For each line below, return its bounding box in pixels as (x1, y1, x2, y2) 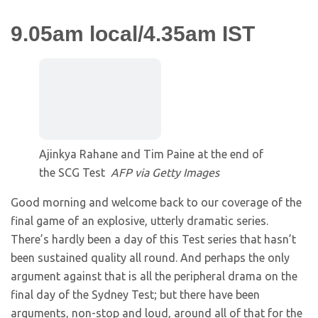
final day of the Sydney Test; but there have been (11, 288, 260, 302)
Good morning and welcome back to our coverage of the (11, 196, 302, 209)
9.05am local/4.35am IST (11, 22, 255, 46)
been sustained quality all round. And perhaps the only (11, 251, 290, 265)
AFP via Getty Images (111, 166, 219, 180)
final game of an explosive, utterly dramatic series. (11, 214, 268, 228)
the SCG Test (39, 166, 105, 180)
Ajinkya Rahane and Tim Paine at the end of (39, 148, 263, 161)
